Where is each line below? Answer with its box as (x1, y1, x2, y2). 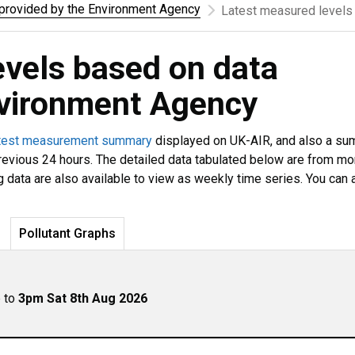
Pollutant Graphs (19, 226, 116, 241)
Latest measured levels (221, 3, 353, 18)
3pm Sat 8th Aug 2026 (18, 291, 147, 306)
